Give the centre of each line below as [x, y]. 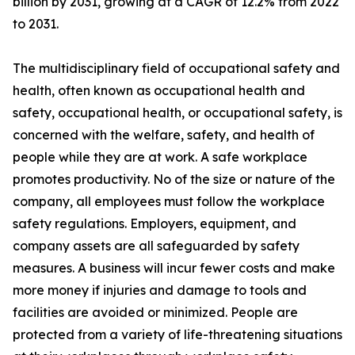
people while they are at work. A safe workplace [160, 157]
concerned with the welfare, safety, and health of [164, 135]
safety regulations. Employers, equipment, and [155, 223]
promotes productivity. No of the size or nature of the [174, 179]
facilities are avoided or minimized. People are [155, 312]
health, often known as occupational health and [159, 90]
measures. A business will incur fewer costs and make [174, 268]
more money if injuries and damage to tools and [160, 290]
